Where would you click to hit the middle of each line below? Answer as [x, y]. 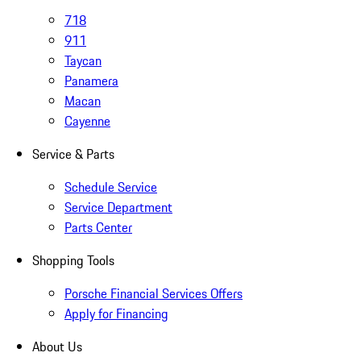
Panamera [91, 81]
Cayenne [87, 121]
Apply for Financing [116, 314]
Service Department [118, 207]
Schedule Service [111, 187]
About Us [57, 347]
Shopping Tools [73, 261]
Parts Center [98, 228]
